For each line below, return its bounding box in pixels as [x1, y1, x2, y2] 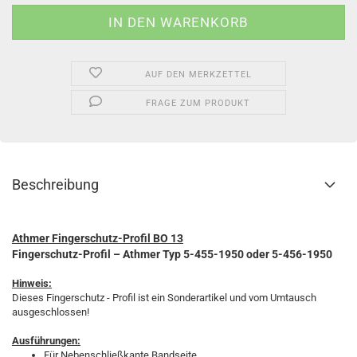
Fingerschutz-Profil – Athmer [12, 248, 163, 261]
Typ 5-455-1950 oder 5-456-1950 [163, 248, 332, 261]
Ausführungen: [12, 335, 80, 347]
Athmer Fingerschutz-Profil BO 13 [12, 232, 183, 245]
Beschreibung [12, 176, 99, 193]
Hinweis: [12, 277, 52, 289]
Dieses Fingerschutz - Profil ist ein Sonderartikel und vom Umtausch [12, 292, 316, 304]
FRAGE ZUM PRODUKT [146, 98, 251, 108]
